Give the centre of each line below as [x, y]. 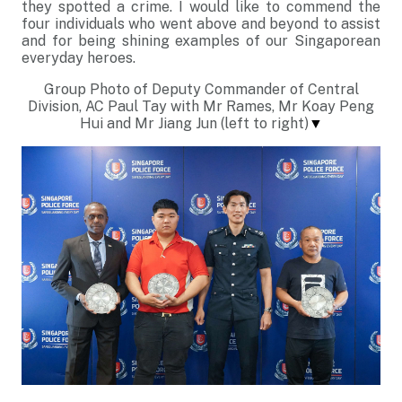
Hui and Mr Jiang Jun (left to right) [194, 123]
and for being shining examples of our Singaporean [201, 41]
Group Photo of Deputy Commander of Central [201, 89]
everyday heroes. [79, 58]
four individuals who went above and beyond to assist [201, 24]
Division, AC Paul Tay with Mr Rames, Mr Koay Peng [201, 106]
